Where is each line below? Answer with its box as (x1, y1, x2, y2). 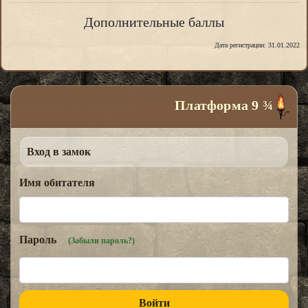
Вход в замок (27, 146, 91, 158)
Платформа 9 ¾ (175, 97, 276, 113)
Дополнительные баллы (84, 14, 224, 30)
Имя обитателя (19, 177, 95, 189)
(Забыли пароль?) (68, 236, 135, 246)
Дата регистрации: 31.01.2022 (214, 41, 300, 49)
